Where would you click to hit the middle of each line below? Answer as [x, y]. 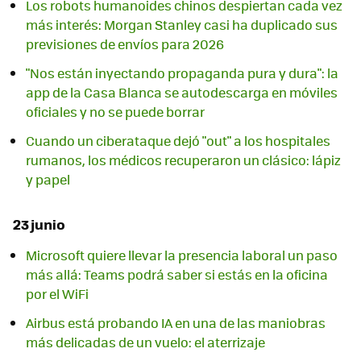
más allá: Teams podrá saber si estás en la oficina [177, 275]
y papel [48, 180]
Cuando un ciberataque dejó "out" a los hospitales [178, 141]
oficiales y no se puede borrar [115, 112]
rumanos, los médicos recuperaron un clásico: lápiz [183, 160]
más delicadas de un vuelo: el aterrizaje [145, 342]
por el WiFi [57, 294]
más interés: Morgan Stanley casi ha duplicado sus [182, 25]
